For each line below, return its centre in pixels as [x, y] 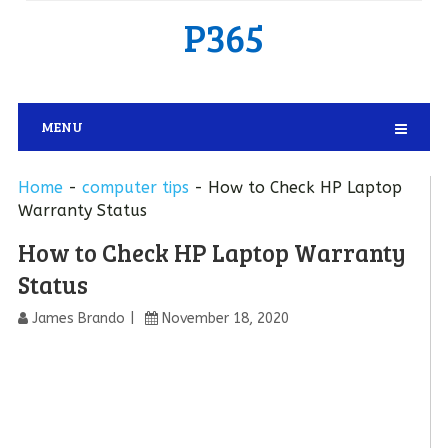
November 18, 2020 [225, 318]
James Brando [78, 318]
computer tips [135, 187]
